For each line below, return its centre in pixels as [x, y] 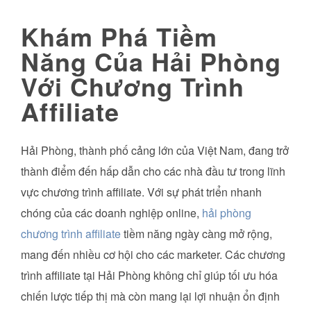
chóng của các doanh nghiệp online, [111, 213]
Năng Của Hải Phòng [151, 61]
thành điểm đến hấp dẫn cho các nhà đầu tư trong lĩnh [153, 171]
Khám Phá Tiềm [119, 36]
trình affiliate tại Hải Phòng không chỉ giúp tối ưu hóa [149, 276]
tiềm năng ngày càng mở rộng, [196, 234]
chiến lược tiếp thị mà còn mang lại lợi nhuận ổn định [150, 296]
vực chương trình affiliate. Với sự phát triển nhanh [141, 192]
